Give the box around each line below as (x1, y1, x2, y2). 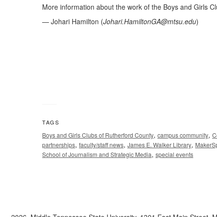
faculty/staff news (79, 140, 124, 149)
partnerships (42, 140, 75, 149)
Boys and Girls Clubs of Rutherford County (42, 131, 154, 139)
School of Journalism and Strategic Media (42, 150, 152, 159)
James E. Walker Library (127, 140, 191, 149)
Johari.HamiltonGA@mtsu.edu (103, 16, 196, 27)
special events (155, 150, 193, 159)
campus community (157, 131, 208, 139)
